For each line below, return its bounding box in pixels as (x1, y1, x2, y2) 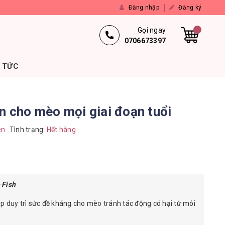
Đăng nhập (127, 4, 159, 11)
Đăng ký (177, 4, 201, 11)
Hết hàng (45, 126, 76, 134)
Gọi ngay (138, 26, 166, 34)
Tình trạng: (9, 126, 45, 134)
